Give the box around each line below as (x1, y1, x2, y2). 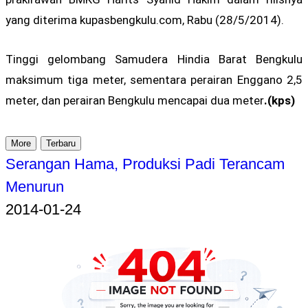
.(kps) (264, 93, 295, 108)
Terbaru (46, 137, 76, 148)
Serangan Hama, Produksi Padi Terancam (5, 155, 285, 173)
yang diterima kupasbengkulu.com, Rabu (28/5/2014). (5, 13, 284, 27)
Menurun (5, 177, 64, 195)
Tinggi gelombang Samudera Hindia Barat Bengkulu (5, 52, 302, 67)
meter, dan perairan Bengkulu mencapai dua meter (5, 93, 264, 108)
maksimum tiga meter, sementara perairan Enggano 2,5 (5, 73, 302, 87)
